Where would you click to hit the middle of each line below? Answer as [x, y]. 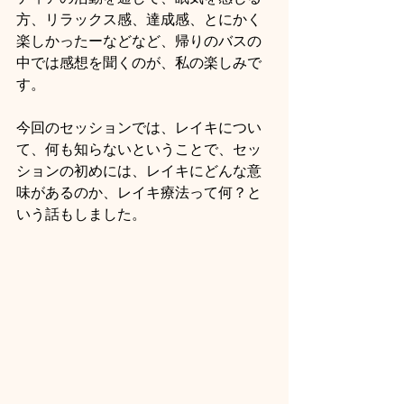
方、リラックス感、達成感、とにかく [139, 20]
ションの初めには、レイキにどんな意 [139, 171]
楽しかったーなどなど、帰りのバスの [139, 41]
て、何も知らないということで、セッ [139, 150]
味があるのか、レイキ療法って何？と [139, 193]
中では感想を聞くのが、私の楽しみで [139, 63]
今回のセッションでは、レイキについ [139, 128]
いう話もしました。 [81, 215]
